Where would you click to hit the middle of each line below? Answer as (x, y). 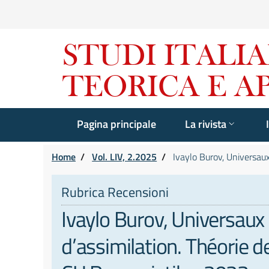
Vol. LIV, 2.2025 (125, 157)
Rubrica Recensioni (115, 192)
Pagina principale (116, 124)
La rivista (206, 124)
